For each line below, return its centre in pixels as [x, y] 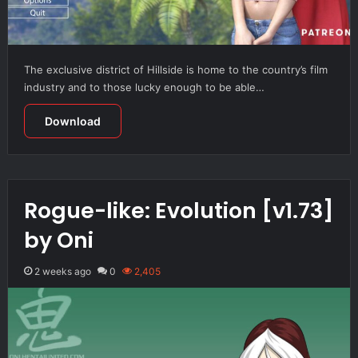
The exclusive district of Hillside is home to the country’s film [175, 69]
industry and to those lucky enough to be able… [144, 87]
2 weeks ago [62, 271]
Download [72, 121]
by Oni [58, 240]
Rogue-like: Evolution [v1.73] [179, 210]
